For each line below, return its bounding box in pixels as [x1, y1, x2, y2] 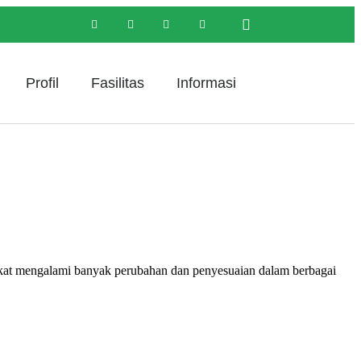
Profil [25, 75, 59, 91]
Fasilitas [90, 75, 144, 91]
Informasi [176, 75, 236, 91]
